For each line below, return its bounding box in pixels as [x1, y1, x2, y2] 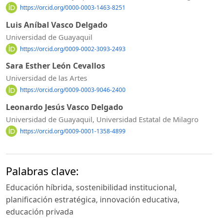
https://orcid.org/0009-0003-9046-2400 [19, 86, 126, 94]
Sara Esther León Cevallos [6, 60, 105, 72]
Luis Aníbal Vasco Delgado [6, 19, 108, 30]
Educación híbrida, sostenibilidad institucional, [6, 182, 177, 193]
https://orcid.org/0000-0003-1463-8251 [19, 3, 126, 12]
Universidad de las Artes [6, 73, 87, 83]
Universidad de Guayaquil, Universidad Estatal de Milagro [6, 114, 199, 125]
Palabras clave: [6, 164, 79, 179]
